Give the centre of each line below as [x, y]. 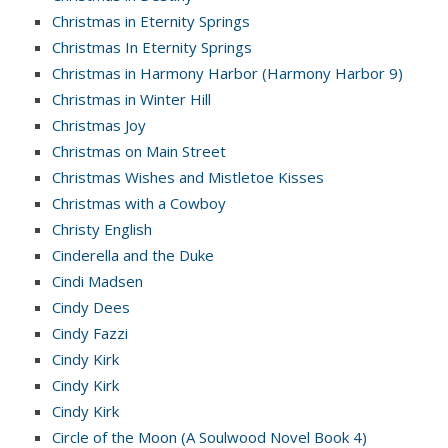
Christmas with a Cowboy [139, 202]
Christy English [102, 228]
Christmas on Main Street [139, 150]
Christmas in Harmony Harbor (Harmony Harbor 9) [227, 72]
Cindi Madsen [97, 280]
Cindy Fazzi [90, 332]
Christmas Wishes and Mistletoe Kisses [188, 176]
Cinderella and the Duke [133, 254]
